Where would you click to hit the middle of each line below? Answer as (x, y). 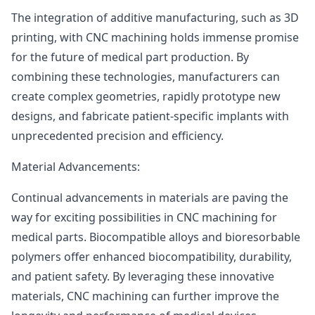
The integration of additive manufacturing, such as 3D (155, 18)
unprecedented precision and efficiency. (117, 136)
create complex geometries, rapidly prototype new (146, 96)
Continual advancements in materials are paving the (150, 198)
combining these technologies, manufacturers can (146, 77)
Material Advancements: (76, 167)
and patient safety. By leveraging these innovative (143, 276)
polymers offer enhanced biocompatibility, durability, (152, 257)
